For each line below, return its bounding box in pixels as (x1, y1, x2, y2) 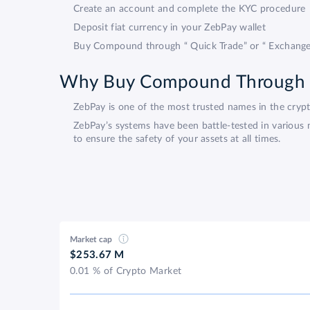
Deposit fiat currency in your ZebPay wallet (73, 23, 266, 33)
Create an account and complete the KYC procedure (73, 4, 306, 15)
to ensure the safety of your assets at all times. (73, 134, 281, 145)
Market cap (70, 235, 115, 244)
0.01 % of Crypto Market (70, 266, 182, 277)
